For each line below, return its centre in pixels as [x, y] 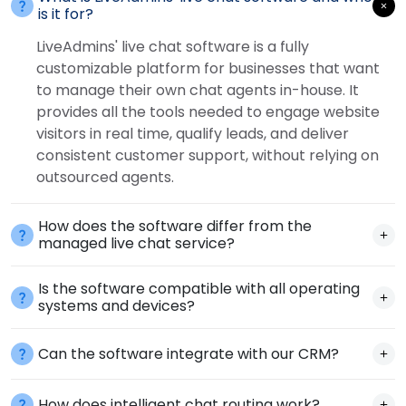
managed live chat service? [136, 244]
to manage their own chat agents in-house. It [198, 91]
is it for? [66, 14]
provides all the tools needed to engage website [208, 112]
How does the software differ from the [175, 227]
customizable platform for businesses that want [208, 69]
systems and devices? [116, 306]
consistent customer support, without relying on [208, 156]
